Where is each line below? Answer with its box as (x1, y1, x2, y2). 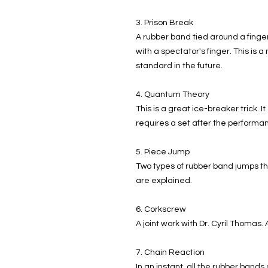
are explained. (136, 176, 192, 185)
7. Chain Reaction (136, 248, 205, 257)
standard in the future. (136, 61, 223, 70)
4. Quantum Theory (136, 90, 209, 99)
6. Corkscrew (136, 205, 186, 214)
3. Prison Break (136, 18, 193, 27)
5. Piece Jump (136, 147, 190, 156)
